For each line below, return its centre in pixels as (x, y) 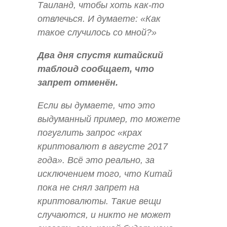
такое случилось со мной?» (97, 32)
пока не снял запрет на (88, 187)
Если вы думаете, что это (96, 105)
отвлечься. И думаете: (89, 18)
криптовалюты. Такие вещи (99, 201)
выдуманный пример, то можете (109, 119)
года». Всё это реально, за (96, 160)
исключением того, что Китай (105, 174)
